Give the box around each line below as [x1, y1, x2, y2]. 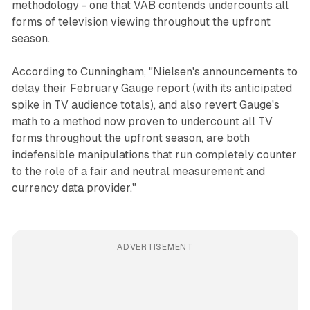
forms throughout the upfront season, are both [11, 131, 250, 145]
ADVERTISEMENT [117, 242, 193, 253]
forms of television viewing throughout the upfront [11, 15, 271, 29]
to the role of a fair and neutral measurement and [11, 165, 265, 179]
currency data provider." [11, 181, 136, 195]
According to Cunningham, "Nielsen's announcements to [11, 65, 298, 79]
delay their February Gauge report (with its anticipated [11, 82, 292, 95]
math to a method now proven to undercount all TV [11, 115, 273, 129]
